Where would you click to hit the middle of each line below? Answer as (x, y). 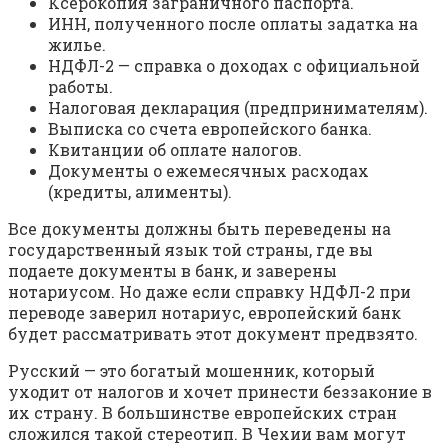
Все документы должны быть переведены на (199, 228)
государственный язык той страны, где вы (190, 249)
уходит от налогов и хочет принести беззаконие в (220, 391)
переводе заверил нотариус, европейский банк (204, 312)
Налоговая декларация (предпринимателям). (238, 107)
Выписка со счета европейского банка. (210, 128)
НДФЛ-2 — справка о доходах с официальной (234, 65)
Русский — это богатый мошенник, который (191, 370)
